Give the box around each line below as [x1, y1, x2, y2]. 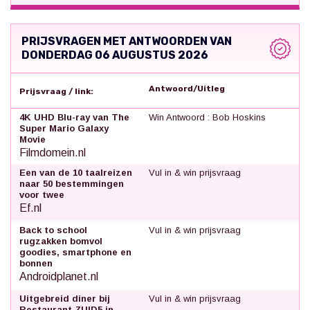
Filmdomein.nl [19, 146, 86, 158]
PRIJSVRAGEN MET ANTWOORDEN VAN [21, 34, 232, 48]
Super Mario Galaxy [19, 122, 109, 134]
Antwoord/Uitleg [149, 83, 226, 93]
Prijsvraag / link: [19, 86, 93, 96]
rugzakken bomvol [19, 235, 102, 246]
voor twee [19, 189, 64, 200]
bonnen [19, 257, 53, 268]
